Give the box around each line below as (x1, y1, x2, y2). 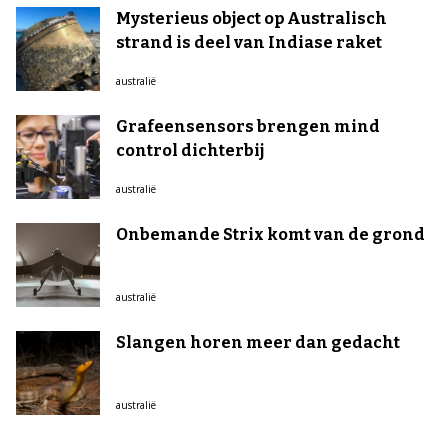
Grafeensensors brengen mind (116, 117, 380, 136)
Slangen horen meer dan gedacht (116, 333, 400, 352)
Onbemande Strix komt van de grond (116, 225, 425, 244)
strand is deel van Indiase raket (116, 33, 382, 52)
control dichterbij (116, 141, 264, 160)
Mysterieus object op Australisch (116, 9, 387, 28)
